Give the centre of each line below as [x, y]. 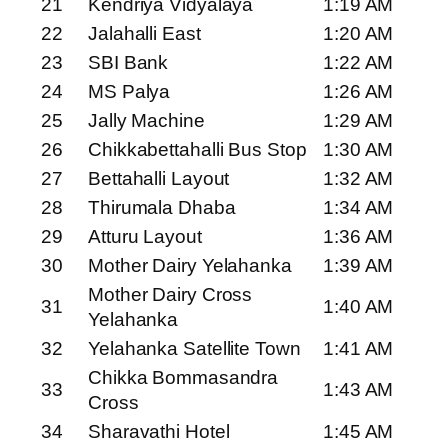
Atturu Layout [145, 237]
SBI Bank [128, 63]
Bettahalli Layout [159, 179]
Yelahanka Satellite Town [194, 349]
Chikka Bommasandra [183, 378]
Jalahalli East [144, 34]
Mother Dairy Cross [170, 295]
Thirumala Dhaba [162, 208]
